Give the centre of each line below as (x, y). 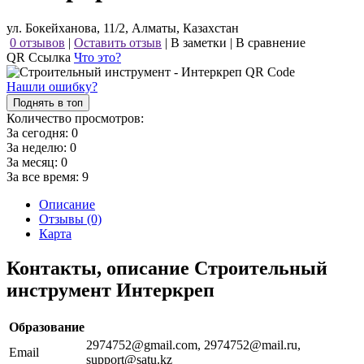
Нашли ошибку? (52, 86)
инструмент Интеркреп (110, 290)
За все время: (44, 176)
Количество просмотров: (75, 118)
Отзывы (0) (70, 219)
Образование (47, 327)
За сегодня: (39, 132)
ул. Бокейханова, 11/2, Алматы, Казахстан (123, 28)
